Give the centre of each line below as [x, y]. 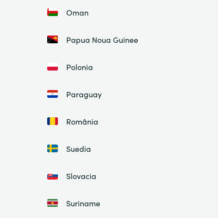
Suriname [83, 203]
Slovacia [81, 176]
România [82, 121]
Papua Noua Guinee [102, 39]
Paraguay [84, 94]
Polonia [80, 67]
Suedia [79, 148]
